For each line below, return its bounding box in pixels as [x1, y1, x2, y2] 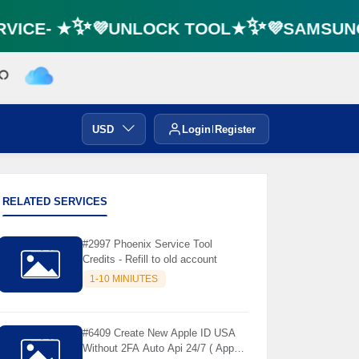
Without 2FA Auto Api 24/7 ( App [82, 342, 234, 355]
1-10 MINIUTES [90, 273, 159, 285]
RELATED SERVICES [2, 196, 107, 208]
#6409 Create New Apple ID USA [82, 327, 236, 340]
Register [215, 123, 256, 135]
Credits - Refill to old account [82, 252, 217, 265]
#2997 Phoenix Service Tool [82, 237, 212, 250]
